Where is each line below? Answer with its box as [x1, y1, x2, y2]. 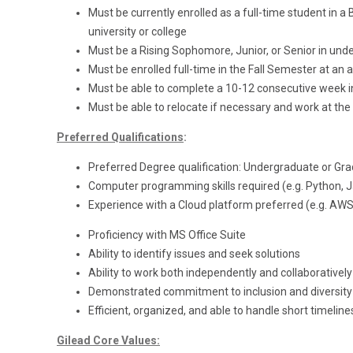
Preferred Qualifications [57, 131, 184, 143]
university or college [88, 25, 187, 38]
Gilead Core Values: [57, 334, 160, 347]
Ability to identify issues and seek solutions [88, 247, 300, 260]
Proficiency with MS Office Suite [88, 229, 246, 241]
